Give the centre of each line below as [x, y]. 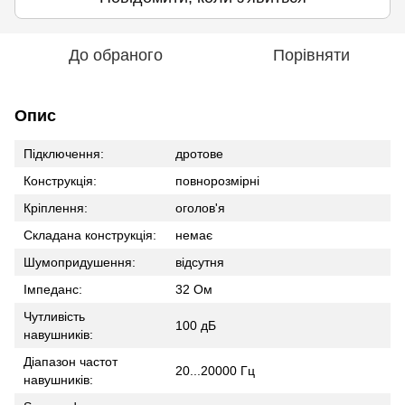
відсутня [200, 262]
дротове [199, 153]
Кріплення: [56, 207]
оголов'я [200, 207]
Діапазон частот [71, 361]
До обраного [116, 55]
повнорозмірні [217, 180]
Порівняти [311, 55]
